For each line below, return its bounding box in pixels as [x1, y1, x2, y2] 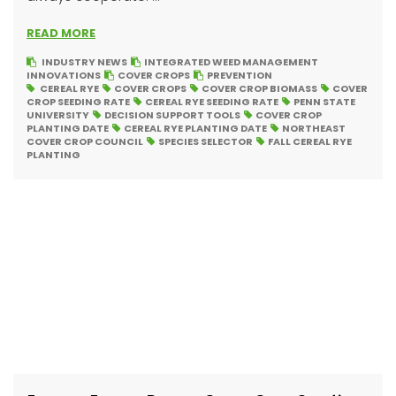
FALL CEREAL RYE [268, 134, 352, 148]
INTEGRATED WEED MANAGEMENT [144, 55, 318, 69]
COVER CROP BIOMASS [202, 81, 317, 95]
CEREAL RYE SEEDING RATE [145, 95, 278, 109]
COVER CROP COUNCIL [27, 134, 143, 148]
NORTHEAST [282, 121, 346, 135]
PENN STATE [293, 95, 355, 109]
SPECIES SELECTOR [158, 134, 253, 148]
